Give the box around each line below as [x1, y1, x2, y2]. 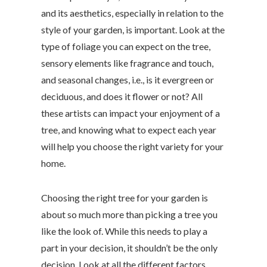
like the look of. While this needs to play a [41, 225, 207, 237]
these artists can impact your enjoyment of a [41, 107, 220, 119]
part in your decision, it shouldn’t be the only [41, 242, 218, 254]
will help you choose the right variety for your [41, 141, 223, 153]
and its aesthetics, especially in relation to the [41, 7, 223, 19]
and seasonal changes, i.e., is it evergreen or [41, 74, 214, 86]
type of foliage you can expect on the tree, [41, 41, 210, 52]
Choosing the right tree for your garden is [41, 192, 208, 204]
